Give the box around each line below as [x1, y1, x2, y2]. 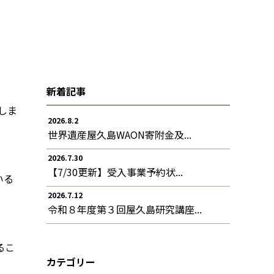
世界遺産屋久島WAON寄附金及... [48, 127, 191, 142]
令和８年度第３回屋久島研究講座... [48, 201, 202, 217]
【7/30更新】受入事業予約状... [48, 164, 183, 179]
